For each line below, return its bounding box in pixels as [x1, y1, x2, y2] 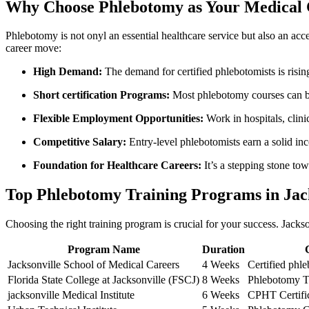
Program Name [67, 243, 140, 256]
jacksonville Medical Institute [8, 289, 134, 301]
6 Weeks [202, 289, 239, 301]
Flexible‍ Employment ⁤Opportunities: [33, 112, 203, 125]
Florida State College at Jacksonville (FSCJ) [8, 274, 199, 286]
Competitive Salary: [33, 136, 126, 148]
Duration [202, 243, 245, 256]
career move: [6, 42, 61, 54]
